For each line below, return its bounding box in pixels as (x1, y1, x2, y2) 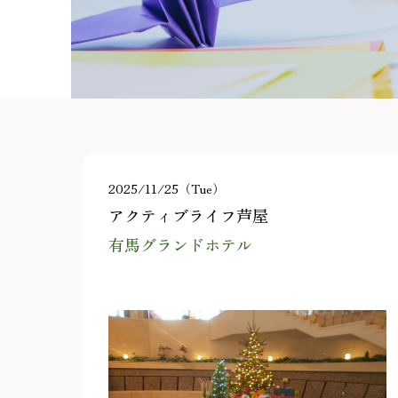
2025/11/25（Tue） (108, 180, 225, 198)
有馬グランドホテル (108, 234, 252, 257)
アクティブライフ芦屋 (108, 204, 268, 227)
